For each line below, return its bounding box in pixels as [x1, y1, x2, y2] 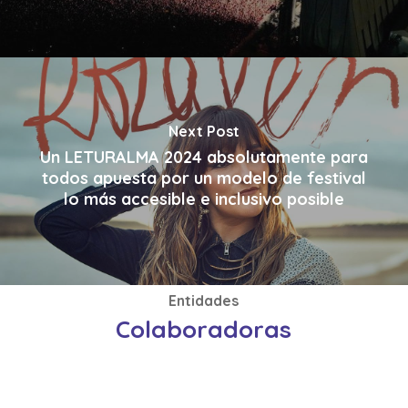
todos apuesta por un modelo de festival [41, 167, 366, 189]
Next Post [168, 121, 240, 140]
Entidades [168, 291, 240, 310]
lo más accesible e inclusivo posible [63, 188, 344, 209]
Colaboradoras [116, 313, 292, 344]
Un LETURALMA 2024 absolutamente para [39, 146, 368, 168]
